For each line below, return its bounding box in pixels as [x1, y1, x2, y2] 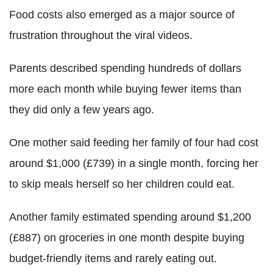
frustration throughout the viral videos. [9, 29, 193, 41]
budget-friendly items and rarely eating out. [9, 252, 217, 264]
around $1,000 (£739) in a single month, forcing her [9, 157, 258, 169]
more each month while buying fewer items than [9, 82, 241, 95]
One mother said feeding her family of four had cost [9, 136, 258, 149]
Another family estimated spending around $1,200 [9, 210, 251, 223]
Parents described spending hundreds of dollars [9, 62, 241, 74]
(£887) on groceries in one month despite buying [9, 231, 244, 244]
